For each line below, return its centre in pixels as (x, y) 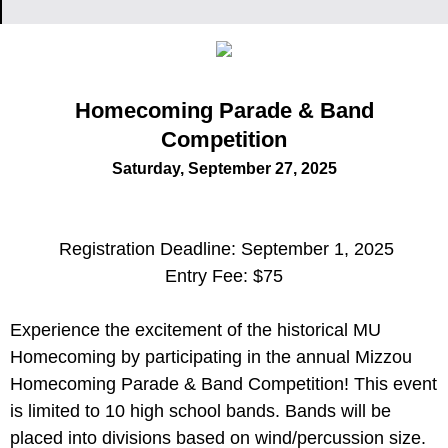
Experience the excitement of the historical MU (195, 330)
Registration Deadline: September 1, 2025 (226, 249)
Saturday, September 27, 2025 (224, 168)
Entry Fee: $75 (224, 276)
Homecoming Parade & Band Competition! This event (223, 384)
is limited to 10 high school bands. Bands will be (200, 411)
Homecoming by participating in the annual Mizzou (211, 357)
